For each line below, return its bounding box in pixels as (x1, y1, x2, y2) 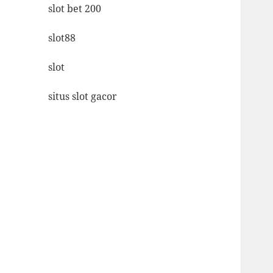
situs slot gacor (48, 89, 118, 103)
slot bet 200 (48, 1, 102, 15)
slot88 (48, 30, 76, 44)
